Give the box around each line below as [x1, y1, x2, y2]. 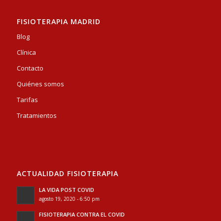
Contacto [16, 64, 43, 73]
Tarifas [16, 95, 38, 105]
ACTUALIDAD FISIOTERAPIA [16, 168, 118, 178]
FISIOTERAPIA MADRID [16, 17, 101, 27]
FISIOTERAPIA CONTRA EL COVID [38, 210, 125, 218]
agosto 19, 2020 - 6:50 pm [38, 195, 100, 202]
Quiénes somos [16, 79, 64, 89]
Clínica [16, 48, 36, 57]
